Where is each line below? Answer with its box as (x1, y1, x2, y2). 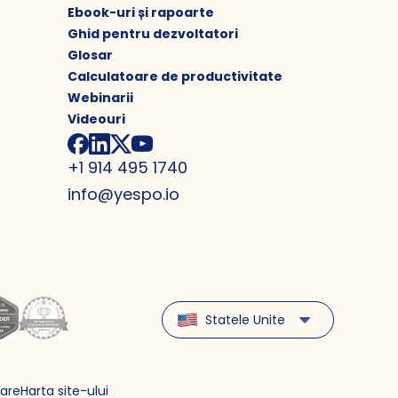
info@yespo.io (68, 183, 179, 205)
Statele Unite (205, 310, 285, 329)
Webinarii (68, 89, 133, 107)
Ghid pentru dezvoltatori (68, 25, 238, 43)
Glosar (68, 46, 113, 64)
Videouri (68, 110, 125, 128)
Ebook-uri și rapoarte (68, 4, 214, 21)
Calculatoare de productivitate (68, 68, 283, 85)
